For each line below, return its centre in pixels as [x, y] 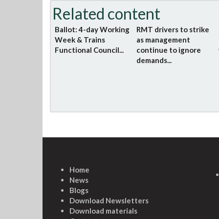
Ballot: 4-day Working [92, 29]
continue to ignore [169, 50]
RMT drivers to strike [173, 29]
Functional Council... [89, 50]
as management [164, 40]
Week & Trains [80, 40]
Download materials [103, 211]
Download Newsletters [109, 200]
